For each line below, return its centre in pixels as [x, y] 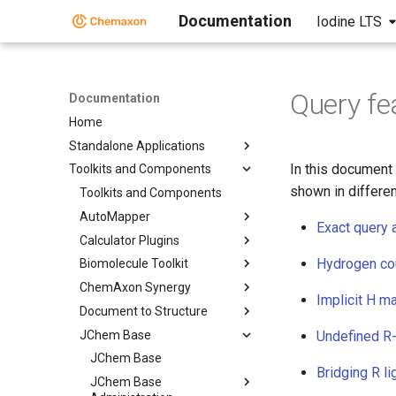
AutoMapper [115, 216]
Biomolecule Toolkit [134, 264]
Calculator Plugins [129, 240]
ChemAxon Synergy [135, 287]
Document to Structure [144, 311]
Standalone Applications [137, 145]
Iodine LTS [349, 22]
